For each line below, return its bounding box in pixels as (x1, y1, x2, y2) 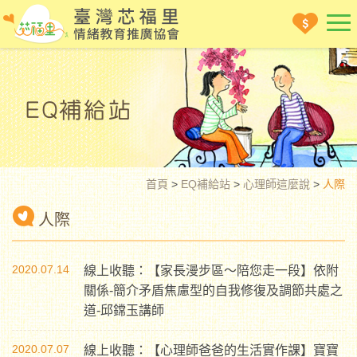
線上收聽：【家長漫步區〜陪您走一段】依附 (84, 264, 339, 277)
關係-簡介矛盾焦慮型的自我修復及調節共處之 (84, 284, 343, 297)
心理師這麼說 (243, 178, 310, 190)
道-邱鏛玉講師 (84, 304, 164, 317)
